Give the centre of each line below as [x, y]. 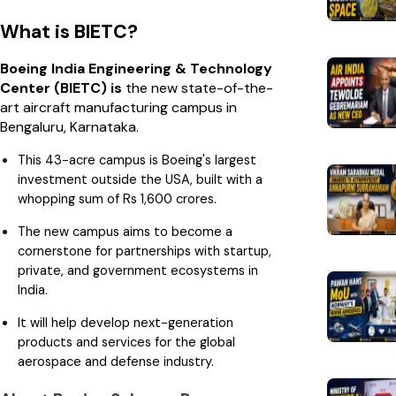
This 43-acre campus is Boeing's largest [137, 160]
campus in [204, 107]
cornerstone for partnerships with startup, [145, 251]
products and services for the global [126, 342]
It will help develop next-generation [126, 322]
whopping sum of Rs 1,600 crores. [117, 198]
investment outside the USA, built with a [140, 179]
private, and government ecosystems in [138, 270]
